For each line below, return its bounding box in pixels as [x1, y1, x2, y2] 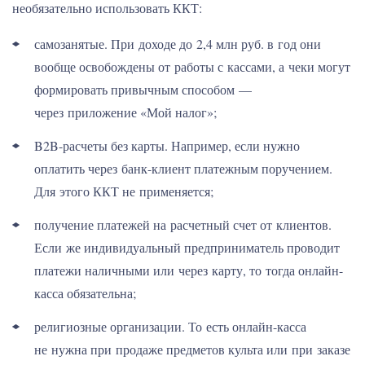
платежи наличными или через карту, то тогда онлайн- [34, 262, 343, 279]
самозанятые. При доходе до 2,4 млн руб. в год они [34, 35, 321, 52]
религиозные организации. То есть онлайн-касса [34, 318, 306, 335]
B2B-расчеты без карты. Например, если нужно [34, 137, 300, 154]
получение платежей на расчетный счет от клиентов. [34, 216, 332, 233]
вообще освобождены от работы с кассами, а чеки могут [34, 58, 350, 75]
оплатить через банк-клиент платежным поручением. [34, 160, 332, 177]
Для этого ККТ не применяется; [34, 182, 213, 200]
